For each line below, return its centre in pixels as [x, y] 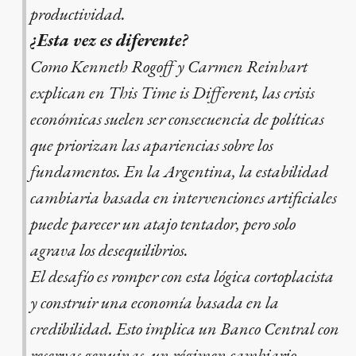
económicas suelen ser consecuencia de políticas [177, 119]
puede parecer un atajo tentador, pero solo [163, 224]
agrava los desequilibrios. [109, 250]
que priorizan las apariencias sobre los [151, 145]
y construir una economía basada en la [154, 303]
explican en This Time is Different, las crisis [172, 93]
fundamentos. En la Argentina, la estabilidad [179, 172]
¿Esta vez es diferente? [109, 41]
